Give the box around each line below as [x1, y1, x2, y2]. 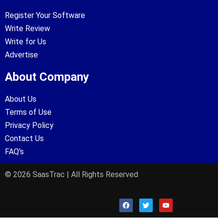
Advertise [5, 50, 38, 60]
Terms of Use [5, 108, 52, 117]
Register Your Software [5, 11, 85, 20]
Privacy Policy [5, 121, 54, 130]
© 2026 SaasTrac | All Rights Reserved [5, 170, 138, 180]
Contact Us [5, 134, 44, 144]
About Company [5, 70, 89, 84]
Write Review [5, 24, 50, 34]
